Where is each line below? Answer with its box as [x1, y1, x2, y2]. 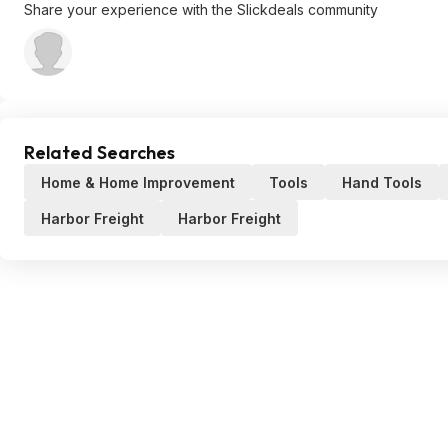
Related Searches [24, 141, 175, 164]
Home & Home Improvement [41, 174, 235, 191]
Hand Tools [342, 174, 422, 191]
